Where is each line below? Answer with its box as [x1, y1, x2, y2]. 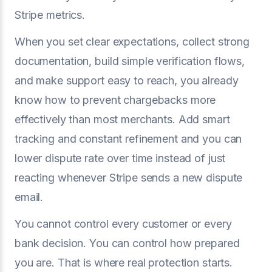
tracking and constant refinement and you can [15, 132, 242, 145]
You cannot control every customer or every [15, 217, 232, 230]
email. [15, 191, 44, 203]
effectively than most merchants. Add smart [15, 113, 230, 126]
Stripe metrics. [15, 8, 86, 21]
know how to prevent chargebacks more [15, 93, 216, 106]
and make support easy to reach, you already [15, 74, 239, 87]
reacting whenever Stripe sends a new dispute [15, 171, 243, 184]
